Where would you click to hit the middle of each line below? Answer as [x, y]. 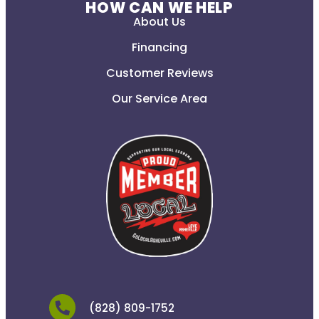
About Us [159, 21]
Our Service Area [159, 98]
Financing [159, 47]
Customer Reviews [159, 73]
